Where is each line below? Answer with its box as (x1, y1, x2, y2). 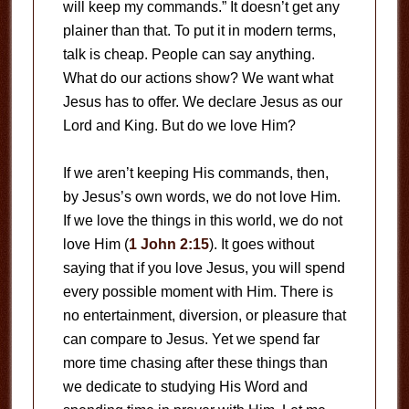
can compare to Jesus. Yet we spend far (62, 331, 320, 348)
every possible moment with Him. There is (62, 284, 333, 300)
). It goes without (208, 236, 314, 253)
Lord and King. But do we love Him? (62, 118, 296, 134)
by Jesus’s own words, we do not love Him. (62, 189, 341, 205)
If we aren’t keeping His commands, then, (62, 165, 329, 182)
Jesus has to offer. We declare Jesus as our (62, 94, 342, 110)
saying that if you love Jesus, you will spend (62, 260, 345, 277)
